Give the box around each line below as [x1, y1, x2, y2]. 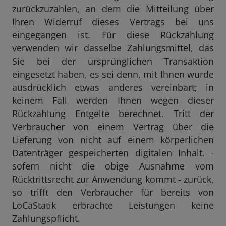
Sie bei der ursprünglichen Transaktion [12, 55, 214, 68]
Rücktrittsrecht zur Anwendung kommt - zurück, [12, 173, 214, 186]
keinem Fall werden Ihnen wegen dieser [12, 94, 214, 107]
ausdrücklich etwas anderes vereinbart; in [12, 81, 214, 94]
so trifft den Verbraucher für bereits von [12, 186, 214, 199]
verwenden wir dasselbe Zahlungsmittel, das [12, 42, 214, 54]
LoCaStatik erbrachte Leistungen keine [12, 199, 214, 212]
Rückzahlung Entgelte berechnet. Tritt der [12, 107, 214, 120]
